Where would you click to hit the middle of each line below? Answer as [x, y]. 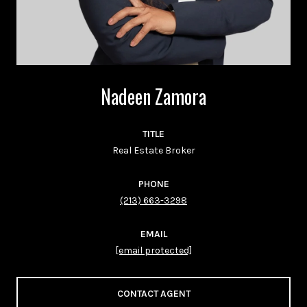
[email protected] [153, 250]
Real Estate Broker [153, 150]
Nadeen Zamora [153, 96]
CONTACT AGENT [153, 293]
